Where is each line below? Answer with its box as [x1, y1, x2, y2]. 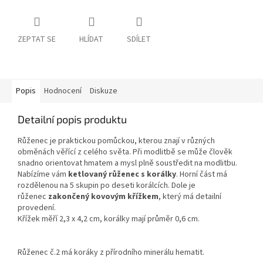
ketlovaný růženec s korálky [68, 168, 176, 181]
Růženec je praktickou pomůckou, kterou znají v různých [18, 135, 215, 147]
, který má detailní [159, 191, 221, 203]
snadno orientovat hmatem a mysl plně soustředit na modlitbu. [18, 157, 237, 170]
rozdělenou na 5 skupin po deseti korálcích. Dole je [18, 180, 195, 192]
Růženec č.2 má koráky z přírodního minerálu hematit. [18, 247, 204, 259]
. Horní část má [176, 168, 227, 181]
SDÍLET [127, 33, 151, 46]
